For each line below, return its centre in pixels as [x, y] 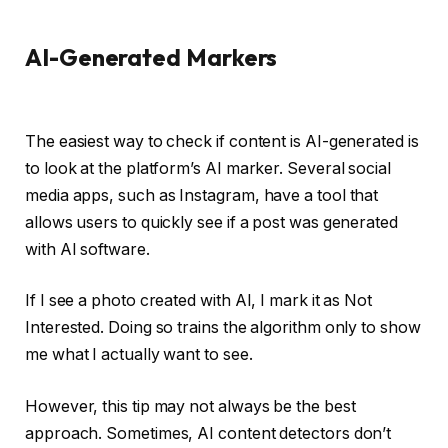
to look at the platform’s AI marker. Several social [208, 168]
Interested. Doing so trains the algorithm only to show [223, 328]
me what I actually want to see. [139, 355]
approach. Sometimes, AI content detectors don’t [208, 433]
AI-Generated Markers [151, 56]
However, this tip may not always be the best [190, 406]
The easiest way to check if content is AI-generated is [222, 141]
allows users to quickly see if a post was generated [211, 222]
